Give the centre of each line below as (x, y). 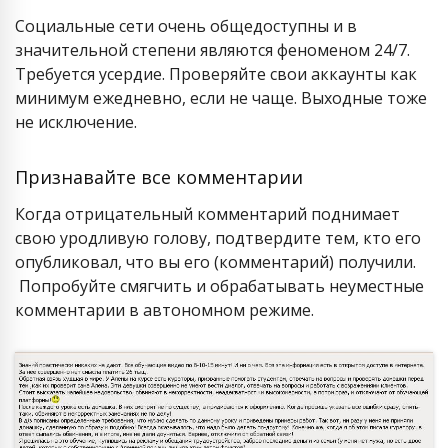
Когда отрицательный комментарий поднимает (207, 214)
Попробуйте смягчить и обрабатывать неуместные (219, 286)
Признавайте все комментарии (159, 177)
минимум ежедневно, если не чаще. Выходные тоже (221, 98)
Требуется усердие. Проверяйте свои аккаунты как (216, 74)
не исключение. (76, 122)
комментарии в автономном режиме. (164, 310)
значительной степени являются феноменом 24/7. (212, 50)
